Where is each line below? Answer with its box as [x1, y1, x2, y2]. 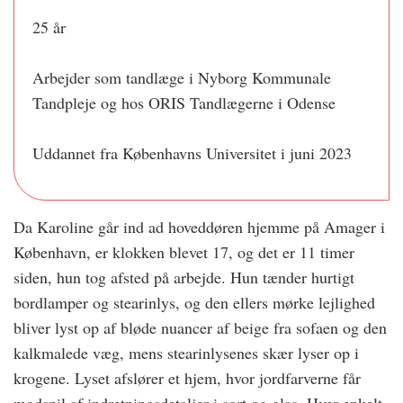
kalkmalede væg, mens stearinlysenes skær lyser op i [13, 342, 359, 364]
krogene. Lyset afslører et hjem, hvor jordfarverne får [13, 367, 361, 390]
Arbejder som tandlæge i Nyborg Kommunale [32, 67, 331, 89]
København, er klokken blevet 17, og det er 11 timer [13, 241, 354, 264]
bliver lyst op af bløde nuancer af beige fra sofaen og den [13, 317, 387, 339]
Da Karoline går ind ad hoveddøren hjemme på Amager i [13, 216, 385, 238]
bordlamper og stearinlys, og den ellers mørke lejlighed [13, 291, 375, 314]
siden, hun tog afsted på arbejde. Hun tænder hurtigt [13, 266, 354, 289]
